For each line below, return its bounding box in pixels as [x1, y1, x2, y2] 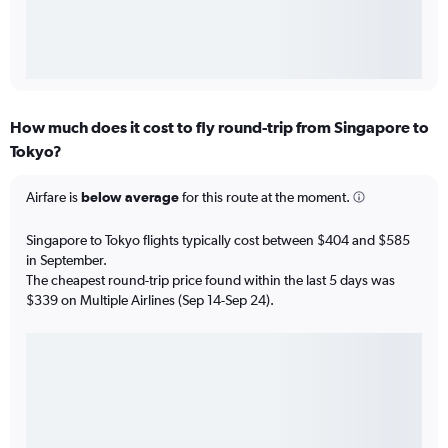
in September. [26, 251, 107, 268]
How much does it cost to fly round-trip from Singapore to [10, 117, 429, 136]
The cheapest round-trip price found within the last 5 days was [26, 271, 395, 288]
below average [81, 188, 179, 205]
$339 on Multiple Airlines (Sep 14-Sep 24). [26, 291, 274, 308]
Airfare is [26, 188, 81, 205]
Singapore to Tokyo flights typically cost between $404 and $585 [26, 231, 410, 248]
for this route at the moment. [179, 188, 350, 205]
